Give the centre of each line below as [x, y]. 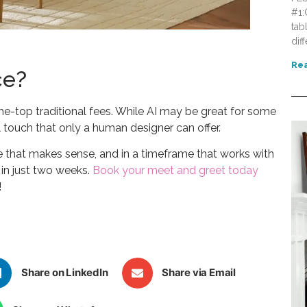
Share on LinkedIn [64, 273]
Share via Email [199, 273]
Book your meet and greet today [175, 171]
